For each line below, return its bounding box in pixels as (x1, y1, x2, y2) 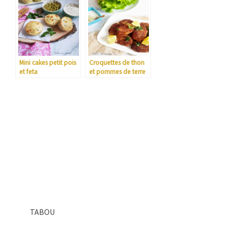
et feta (19, 67, 37, 77)
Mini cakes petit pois (19, 58, 76, 67)
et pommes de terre (89, 67, 145, 77)
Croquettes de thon (89, 58, 144, 67)
